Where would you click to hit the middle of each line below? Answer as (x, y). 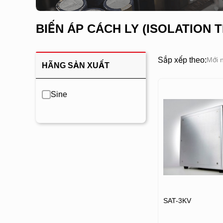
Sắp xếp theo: (182, 60)
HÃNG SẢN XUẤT (76, 65)
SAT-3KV (177, 201)
